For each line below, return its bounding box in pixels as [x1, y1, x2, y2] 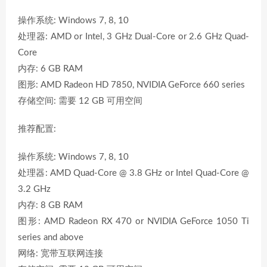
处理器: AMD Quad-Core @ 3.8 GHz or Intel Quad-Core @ [18, 168, 249, 178]
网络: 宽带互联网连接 [18, 249, 103, 258]
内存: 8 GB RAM [18, 200, 83, 210]
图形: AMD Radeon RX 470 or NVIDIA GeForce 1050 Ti [18, 216, 249, 226]
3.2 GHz [18, 184, 51, 194]
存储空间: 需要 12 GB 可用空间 [18, 96, 142, 105]
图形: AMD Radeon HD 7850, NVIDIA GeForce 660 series [18, 80, 245, 89]
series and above [18, 232, 83, 242]
